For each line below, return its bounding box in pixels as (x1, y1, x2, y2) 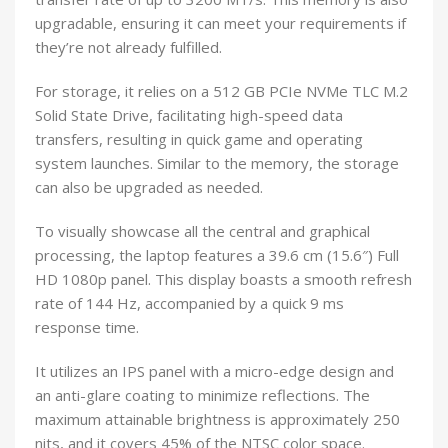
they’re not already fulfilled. (35, 37, 222, 58)
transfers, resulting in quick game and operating (35, 129, 363, 150)
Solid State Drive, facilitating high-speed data (35, 105, 343, 126)
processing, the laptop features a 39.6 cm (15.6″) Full (35, 245, 399, 266)
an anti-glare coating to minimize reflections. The (35, 385, 370, 406)
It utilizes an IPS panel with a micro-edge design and (35, 361, 394, 382)
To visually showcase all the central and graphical (35, 221, 370, 242)
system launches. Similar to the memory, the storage (35, 153, 399, 174)
